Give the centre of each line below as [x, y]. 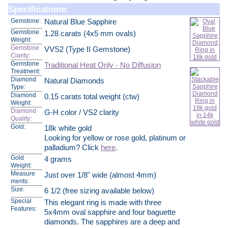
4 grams [58, 159]
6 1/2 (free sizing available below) [99, 191]
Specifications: [38, 9]
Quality [20, 119]
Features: [24, 209]
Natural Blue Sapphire [80, 22]
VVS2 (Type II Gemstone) [87, 49]
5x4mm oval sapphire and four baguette [110, 212]
